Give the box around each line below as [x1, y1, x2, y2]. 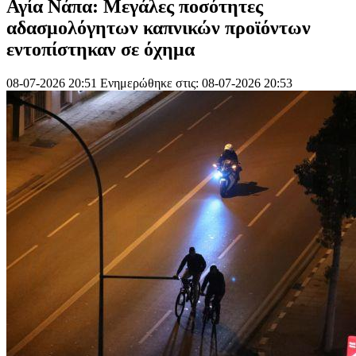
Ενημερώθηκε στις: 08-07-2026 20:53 [100, 75, 292, 90]
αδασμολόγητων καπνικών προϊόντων [6, 17, 311, 38]
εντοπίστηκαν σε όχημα [6, 38, 195, 60]
